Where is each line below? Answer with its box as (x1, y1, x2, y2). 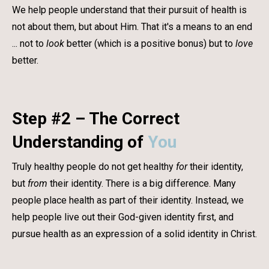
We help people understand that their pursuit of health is (12, 4, 247, 16)
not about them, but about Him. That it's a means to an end (12, 20, 252, 32)
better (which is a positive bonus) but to (64, 37, 235, 49)
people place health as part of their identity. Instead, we (12, 194, 244, 206)
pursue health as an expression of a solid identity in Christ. (12, 228, 257, 240)
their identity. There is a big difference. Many (47, 177, 236, 189)
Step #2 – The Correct (12, 108, 180, 128)
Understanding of (12, 131, 148, 152)
